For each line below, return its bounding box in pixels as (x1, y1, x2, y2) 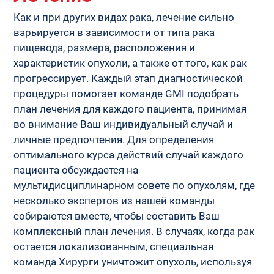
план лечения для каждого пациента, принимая (13, 102, 250, 115)
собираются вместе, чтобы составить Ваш (13, 209, 223, 222)
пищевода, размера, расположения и (13, 41, 198, 54)
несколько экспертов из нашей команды (13, 194, 218, 207)
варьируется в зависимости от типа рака (13, 26, 218, 39)
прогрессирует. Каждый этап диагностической (13, 72, 246, 84)
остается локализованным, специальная (13, 240, 217, 253)
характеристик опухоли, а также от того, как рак (13, 56, 250, 69)
